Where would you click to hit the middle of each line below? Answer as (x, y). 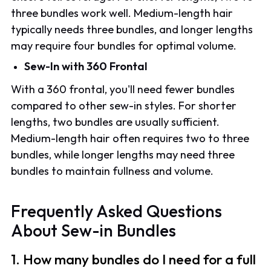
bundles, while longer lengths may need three (123, 154)
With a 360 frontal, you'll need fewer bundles (123, 89)
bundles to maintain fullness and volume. (113, 171)
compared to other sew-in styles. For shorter (124, 105)
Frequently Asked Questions (117, 211)
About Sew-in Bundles (94, 230)
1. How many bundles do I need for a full (134, 259)
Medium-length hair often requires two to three (130, 138)
